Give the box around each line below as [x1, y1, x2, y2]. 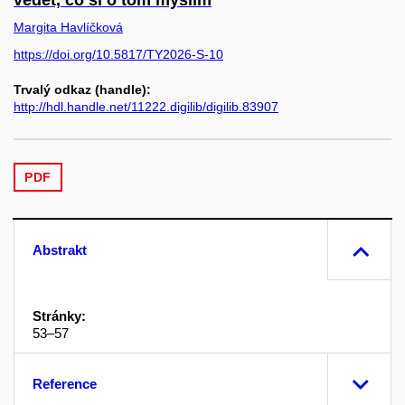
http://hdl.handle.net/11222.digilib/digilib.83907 [14, 99, 278, 114]
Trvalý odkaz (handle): [14, 81, 151, 97]
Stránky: [33, 307, 86, 324]
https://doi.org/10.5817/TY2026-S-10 [14, 46, 223, 61]
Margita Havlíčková [14, 20, 123, 35]
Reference [33, 375, 97, 391]
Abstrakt [33, 241, 87, 258]
